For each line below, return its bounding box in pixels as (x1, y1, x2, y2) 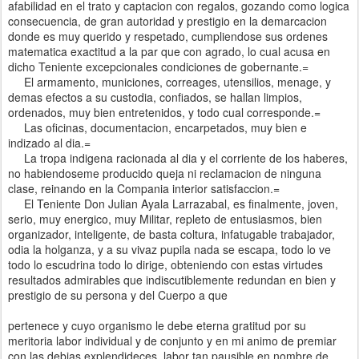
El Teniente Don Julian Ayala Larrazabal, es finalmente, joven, (8, 196, 338, 212)
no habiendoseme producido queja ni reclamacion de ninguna (8, 165, 321, 181)
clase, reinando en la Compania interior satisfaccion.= (8, 180, 280, 196)
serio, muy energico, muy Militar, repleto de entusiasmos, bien (8, 211, 322, 227)
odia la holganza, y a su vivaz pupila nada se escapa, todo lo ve (8, 241, 331, 257)
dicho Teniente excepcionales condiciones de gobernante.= (8, 58, 309, 75)
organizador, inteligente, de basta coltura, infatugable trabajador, (8, 226, 335, 242)
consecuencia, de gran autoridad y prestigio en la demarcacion (8, 13, 327, 29)
